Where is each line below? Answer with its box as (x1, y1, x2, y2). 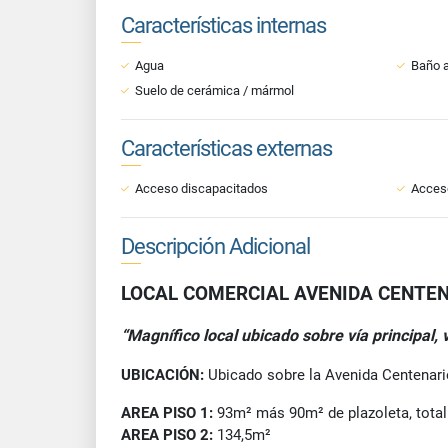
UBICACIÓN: (121, 366, 208, 384)
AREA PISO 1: (121, 404, 213, 422)
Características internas (121, 13, 326, 38)
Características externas (121, 136, 332, 161)
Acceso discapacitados (135, 181, 268, 196)
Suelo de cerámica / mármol (135, 83, 294, 98)
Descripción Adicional (121, 234, 310, 259)
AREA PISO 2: (121, 426, 213, 444)
